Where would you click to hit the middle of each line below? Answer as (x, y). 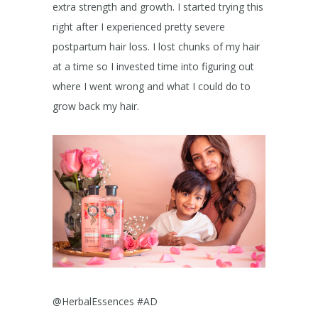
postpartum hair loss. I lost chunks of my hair (156, 47)
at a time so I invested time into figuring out (153, 67)
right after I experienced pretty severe (139, 27)
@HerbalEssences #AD (105, 302)
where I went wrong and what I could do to (152, 87)
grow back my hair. (96, 106)
